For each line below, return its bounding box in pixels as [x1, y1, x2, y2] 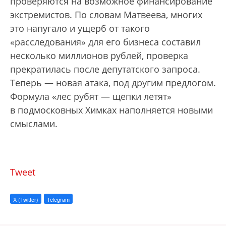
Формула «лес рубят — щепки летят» [10, 90, 172, 102]
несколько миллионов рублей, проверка [10, 49, 188, 62]
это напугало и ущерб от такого [10, 22, 150, 34]
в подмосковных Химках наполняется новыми [10, 103, 213, 116]
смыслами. [10, 117, 58, 130]
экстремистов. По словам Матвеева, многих [10, 8, 202, 21]
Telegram [47, 195, 70, 203]
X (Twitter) [13, 195, 38, 203]
